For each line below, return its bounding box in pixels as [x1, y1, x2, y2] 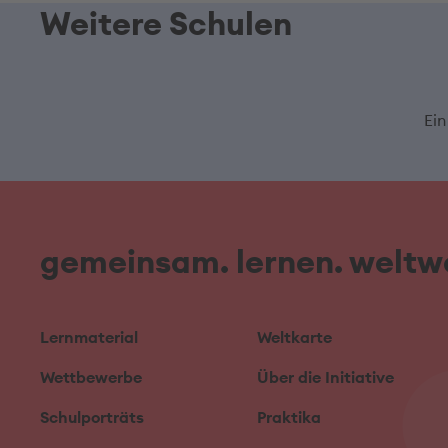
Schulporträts [40, 407, 144, 427]
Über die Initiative [257, 367, 395, 387]
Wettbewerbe [40, 367, 142, 387]
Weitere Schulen [40, 3, 292, 44]
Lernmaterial [40, 327, 138, 347]
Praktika [257, 407, 322, 427]
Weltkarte [257, 327, 333, 347]
